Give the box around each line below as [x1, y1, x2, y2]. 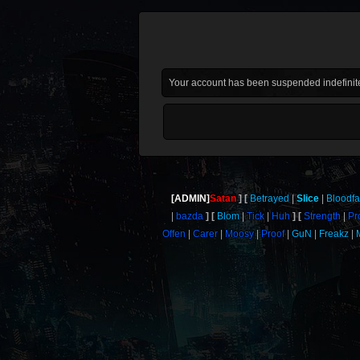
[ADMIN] [171, 193, 211, 204]
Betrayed [250, 193, 290, 204]
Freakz [319, 228, 350, 239]
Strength [303, 211, 341, 222]
